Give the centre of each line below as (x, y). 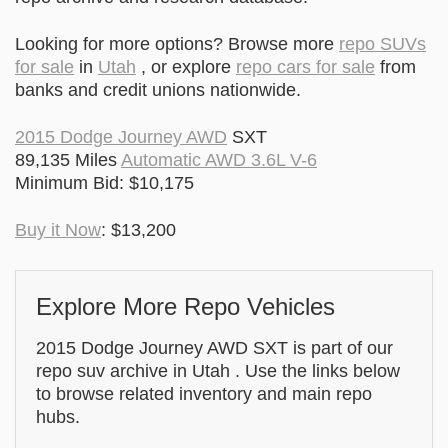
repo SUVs (382, 44)
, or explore (186, 67)
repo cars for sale (305, 67)
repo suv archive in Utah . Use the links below (218, 371)
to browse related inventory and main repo (204, 394)
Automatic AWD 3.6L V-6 (219, 160)
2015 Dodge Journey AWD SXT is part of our (214, 348)
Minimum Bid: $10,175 (104, 183)
